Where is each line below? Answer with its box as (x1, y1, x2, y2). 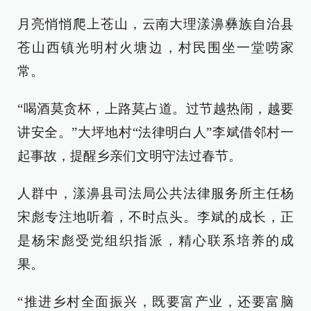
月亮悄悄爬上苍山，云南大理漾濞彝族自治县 (17, 17, 294, 32)
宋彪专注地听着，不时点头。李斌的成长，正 (17, 210, 294, 225)
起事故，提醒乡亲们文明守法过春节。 (17, 149, 242, 164)
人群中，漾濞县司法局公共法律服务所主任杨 (17, 186, 294, 201)
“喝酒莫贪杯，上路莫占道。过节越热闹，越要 (17, 101, 294, 117)
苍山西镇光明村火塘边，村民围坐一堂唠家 (17, 40, 294, 56)
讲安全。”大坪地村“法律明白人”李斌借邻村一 (17, 125, 294, 140)
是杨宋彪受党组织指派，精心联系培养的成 (17, 233, 294, 249)
